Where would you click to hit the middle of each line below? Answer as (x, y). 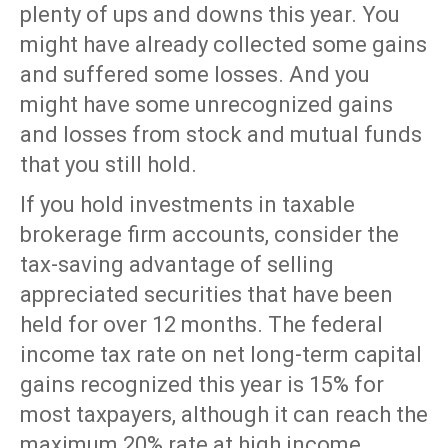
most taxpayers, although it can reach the (224, 415)
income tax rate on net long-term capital (221, 355)
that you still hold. (108, 165)
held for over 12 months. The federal (201, 325)
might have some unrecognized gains (206, 105)
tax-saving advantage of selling (177, 265)
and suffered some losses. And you (195, 75)
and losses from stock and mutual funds (221, 135)
